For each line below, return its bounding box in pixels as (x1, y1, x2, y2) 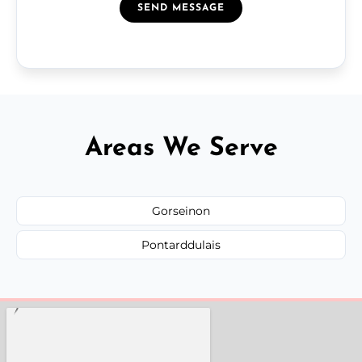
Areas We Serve (84, 135, 278, 162)
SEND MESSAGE (137, 2, 225, 13)
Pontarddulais (141, 237, 221, 252)
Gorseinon (152, 203, 210, 218)
